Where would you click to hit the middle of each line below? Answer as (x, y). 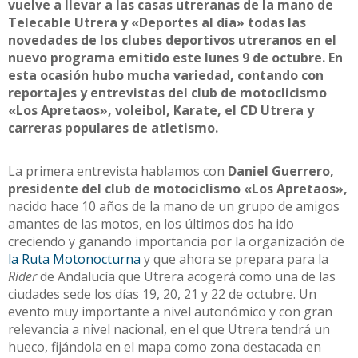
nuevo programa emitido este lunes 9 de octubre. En (175, 58)
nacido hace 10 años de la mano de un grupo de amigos (174, 207)
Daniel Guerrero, (281, 171)
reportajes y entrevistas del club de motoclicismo (167, 93)
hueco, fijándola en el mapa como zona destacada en (165, 347)
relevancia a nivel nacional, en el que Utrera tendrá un (169, 330)
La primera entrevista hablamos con (118, 171)
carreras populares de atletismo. (113, 128)
